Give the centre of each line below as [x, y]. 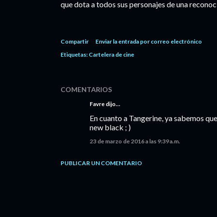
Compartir [75, 41]
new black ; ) [110, 127]
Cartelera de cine [111, 54]
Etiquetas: [74, 54]
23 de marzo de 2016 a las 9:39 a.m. [135, 141]
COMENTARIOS [86, 89]
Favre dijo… [105, 104]
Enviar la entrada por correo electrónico [149, 41]
